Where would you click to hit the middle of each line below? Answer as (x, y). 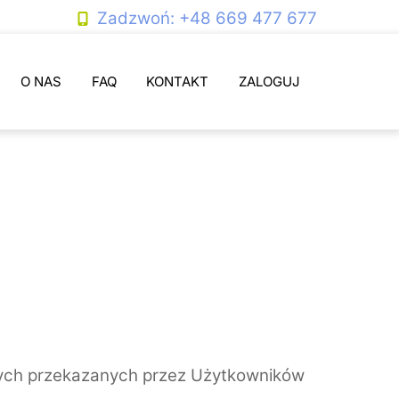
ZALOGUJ (270, 82)
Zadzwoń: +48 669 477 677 (207, 18)
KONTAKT (178, 82)
